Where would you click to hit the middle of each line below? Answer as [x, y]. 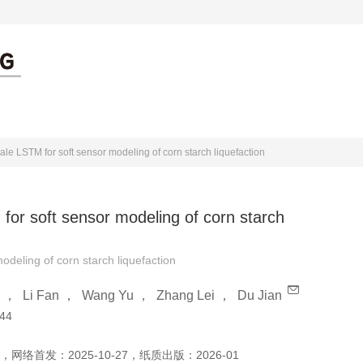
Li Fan [41, 295]
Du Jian [260, 295]
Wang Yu [108, 295]
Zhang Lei [186, 295]
